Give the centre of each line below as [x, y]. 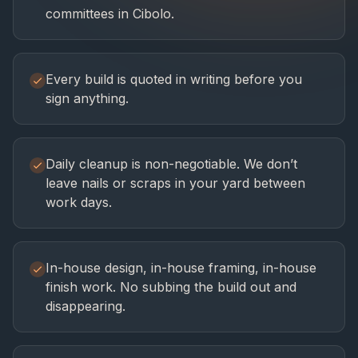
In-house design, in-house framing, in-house [181, 267]
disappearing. [86, 306]
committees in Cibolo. [110, 13]
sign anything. [87, 98]
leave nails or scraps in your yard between [175, 183]
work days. [79, 202]
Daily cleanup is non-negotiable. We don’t [171, 163]
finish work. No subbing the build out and [171, 286]
